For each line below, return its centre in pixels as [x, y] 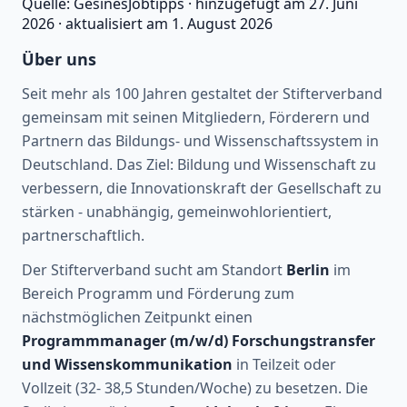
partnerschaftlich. [83, 235]
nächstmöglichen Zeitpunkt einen [137, 317]
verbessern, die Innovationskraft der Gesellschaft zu [202, 188]
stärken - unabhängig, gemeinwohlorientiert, [177, 211]
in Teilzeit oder [284, 364]
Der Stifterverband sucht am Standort [154, 269]
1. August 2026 [222, 23]
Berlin [308, 269]
